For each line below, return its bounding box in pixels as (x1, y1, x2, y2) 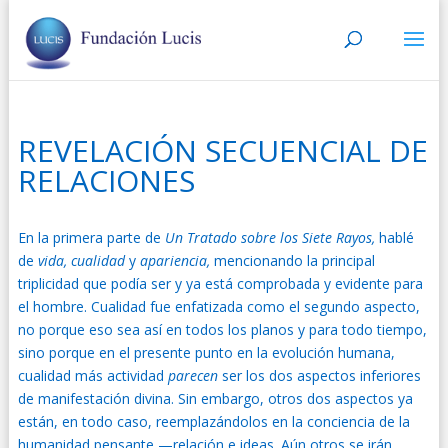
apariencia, (135, 251, 210, 270)
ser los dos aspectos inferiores (221, 366, 421, 385)
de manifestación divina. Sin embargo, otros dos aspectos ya (17, 389, 413, 408)
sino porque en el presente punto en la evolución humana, (17, 343, 395, 362)
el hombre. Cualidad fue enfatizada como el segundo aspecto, (17, 297, 420, 316)
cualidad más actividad (17, 366, 168, 385)
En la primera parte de (17, 228, 165, 247)
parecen (167, 366, 222, 385)
